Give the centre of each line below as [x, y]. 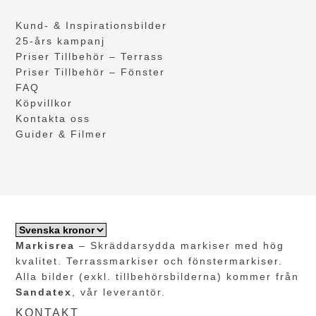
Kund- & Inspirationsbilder [92, 26]
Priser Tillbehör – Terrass [90, 57]
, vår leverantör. [119, 292]
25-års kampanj [61, 41]
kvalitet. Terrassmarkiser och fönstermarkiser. [150, 261]
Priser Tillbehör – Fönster [91, 72]
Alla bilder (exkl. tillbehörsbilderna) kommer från [158, 276]
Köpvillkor [44, 103]
